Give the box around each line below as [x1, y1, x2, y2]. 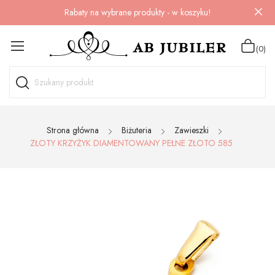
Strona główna [46, 124, 99, 136]
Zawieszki [174, 124, 209, 136]
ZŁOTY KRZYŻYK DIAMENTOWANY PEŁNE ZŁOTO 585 [30, 137, 233, 149]
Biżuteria [121, 124, 152, 136]
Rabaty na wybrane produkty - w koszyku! [64, 6, 211, 18]
